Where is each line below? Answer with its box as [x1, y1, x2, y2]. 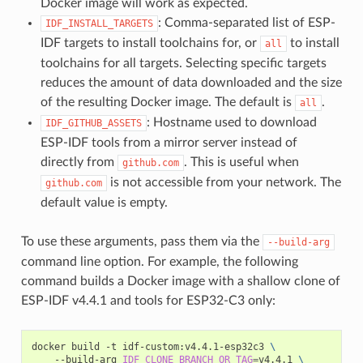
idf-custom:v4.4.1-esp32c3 [122, 340, 264, 352]
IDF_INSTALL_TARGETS [45, 17, 153, 29]
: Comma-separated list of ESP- [157, 15, 335, 29]
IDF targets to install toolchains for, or [40, 36, 260, 49]
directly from [40, 155, 117, 169]
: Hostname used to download [146, 115, 317, 129]
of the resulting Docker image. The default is [40, 95, 295, 109]
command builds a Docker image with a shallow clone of [20, 274, 340, 288]
